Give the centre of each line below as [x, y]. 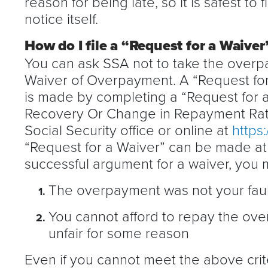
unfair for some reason [119, 232]
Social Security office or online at [128, 129]
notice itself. [61, 18]
